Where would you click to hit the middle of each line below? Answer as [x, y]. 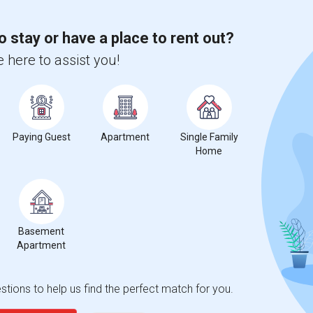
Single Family [209, 137]
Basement [41, 231]
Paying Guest [41, 137]
